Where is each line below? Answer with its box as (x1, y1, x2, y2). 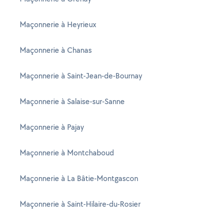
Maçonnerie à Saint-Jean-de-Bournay (20, 71, 142, 81)
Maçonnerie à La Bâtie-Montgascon (20, 173, 138, 184)
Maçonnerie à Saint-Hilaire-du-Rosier (20, 199, 141, 209)
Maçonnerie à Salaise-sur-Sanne (20, 96, 125, 107)
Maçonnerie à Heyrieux (20, 19, 96, 30)
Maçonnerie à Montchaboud (20, 147, 114, 158)
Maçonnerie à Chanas (20, 45, 92, 55)
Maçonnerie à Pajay (20, 122, 84, 132)
